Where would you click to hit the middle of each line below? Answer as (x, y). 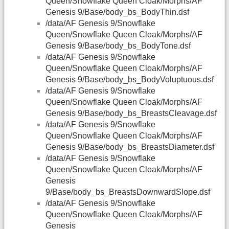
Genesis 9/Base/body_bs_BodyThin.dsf (117, 12)
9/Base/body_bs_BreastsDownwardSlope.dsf (128, 192)
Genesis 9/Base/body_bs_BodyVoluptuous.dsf (130, 80)
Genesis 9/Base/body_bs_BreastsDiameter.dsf (130, 147)
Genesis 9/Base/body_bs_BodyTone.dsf (118, 46)
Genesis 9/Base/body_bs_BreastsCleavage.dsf (131, 113)
